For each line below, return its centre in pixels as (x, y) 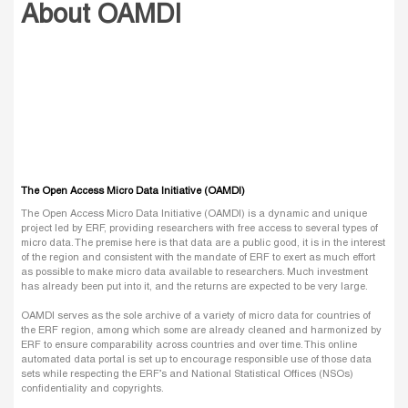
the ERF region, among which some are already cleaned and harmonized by (201, 331)
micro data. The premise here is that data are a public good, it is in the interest (203, 244)
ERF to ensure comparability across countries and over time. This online (189, 346)
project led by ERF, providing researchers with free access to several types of (199, 229)
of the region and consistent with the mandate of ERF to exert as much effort (198, 258)
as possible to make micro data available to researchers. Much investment (194, 273)
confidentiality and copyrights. (92, 389)
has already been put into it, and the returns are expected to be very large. (194, 287)
